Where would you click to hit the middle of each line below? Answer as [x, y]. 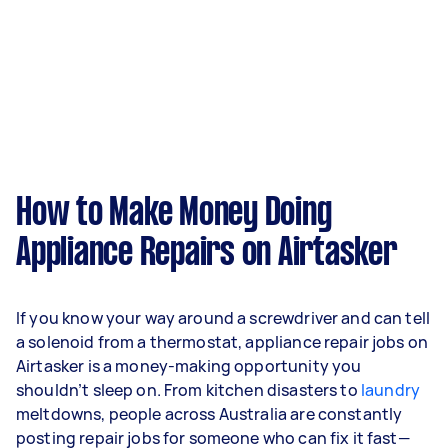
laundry [390, 390]
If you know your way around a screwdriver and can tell [223, 318]
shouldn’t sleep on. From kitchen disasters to [188, 390]
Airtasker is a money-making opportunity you [189, 366]
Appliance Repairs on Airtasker [206, 254]
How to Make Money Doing [174, 214]
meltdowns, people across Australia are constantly [209, 414]
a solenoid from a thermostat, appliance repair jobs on [222, 342]
